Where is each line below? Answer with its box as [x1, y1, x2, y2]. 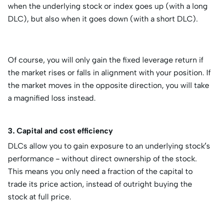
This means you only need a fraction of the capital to [8, 167, 193, 176]
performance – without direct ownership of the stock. [8, 154, 197, 164]
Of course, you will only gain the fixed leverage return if [8, 55, 203, 65]
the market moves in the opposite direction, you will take [8, 81, 209, 90]
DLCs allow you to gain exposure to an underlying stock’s [8, 141, 210, 151]
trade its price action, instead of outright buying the [8, 179, 192, 189]
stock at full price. [8, 192, 73, 202]
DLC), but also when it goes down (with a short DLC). [8, 14, 200, 24]
